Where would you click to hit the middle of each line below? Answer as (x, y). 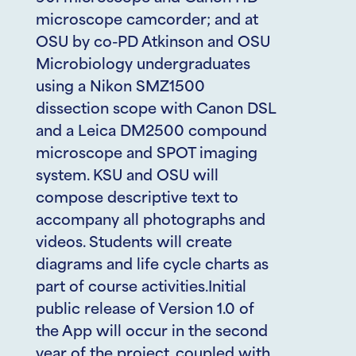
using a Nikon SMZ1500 (120, 88)
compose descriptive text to (137, 199)
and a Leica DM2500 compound (151, 132)
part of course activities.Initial (141, 288)
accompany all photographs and (151, 221)
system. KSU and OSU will (127, 177)
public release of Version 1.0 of (145, 310)
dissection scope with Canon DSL (156, 110)
